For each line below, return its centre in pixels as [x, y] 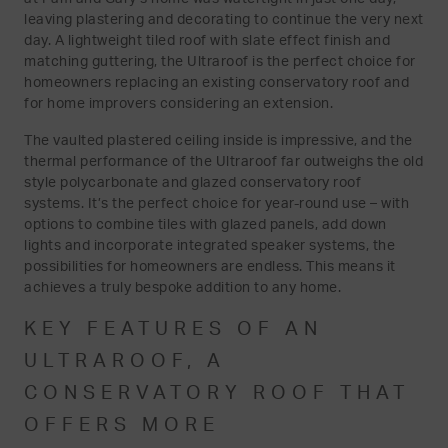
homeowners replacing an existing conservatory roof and [216, 83]
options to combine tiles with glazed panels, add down [205, 225]
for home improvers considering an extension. [178, 104]
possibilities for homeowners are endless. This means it [210, 267]
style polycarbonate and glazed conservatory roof [192, 183]
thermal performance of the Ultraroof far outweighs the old [223, 162]
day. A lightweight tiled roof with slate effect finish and [207, 41]
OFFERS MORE [122, 426]
